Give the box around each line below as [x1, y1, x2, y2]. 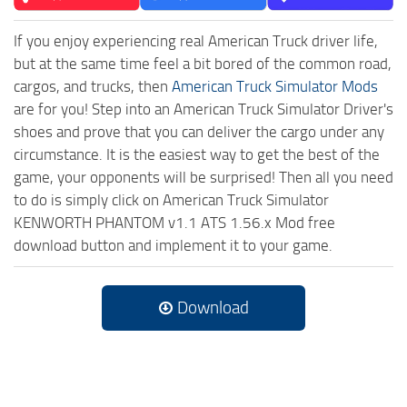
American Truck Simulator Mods [172, 77, 378, 96]
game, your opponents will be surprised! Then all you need [14, 168, 393, 187]
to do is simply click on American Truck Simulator [14, 191, 329, 210]
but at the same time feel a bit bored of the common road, [14, 55, 392, 74]
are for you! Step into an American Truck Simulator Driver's [14, 100, 393, 119]
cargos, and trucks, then [14, 77, 172, 96]
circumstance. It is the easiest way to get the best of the [14, 145, 380, 164]
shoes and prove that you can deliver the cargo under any [14, 123, 384, 142]
